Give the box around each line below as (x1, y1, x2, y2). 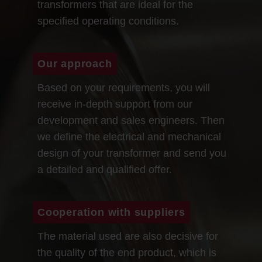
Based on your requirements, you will (37, 82, 210, 94)
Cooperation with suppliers (37, 206, 185, 218)
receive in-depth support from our (37, 98, 192, 110)
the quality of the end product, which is (37, 247, 216, 258)
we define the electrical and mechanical (37, 131, 221, 143)
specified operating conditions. (37, 15, 179, 27)
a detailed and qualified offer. (37, 164, 172, 175)
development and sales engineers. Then (37, 115, 225, 126)
